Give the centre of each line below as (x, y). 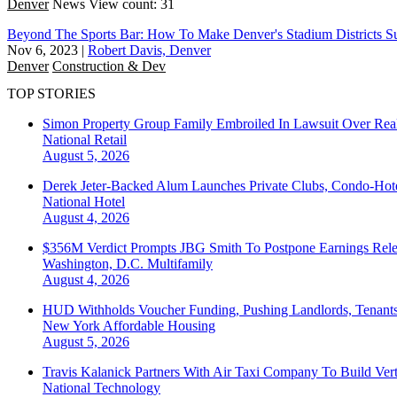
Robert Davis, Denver (149, 50)
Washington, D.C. (95, 264)
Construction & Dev (109, 66)
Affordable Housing (159, 326)
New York (73, 326)
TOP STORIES (51, 94)
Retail (110, 140)
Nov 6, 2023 (43, 50)
